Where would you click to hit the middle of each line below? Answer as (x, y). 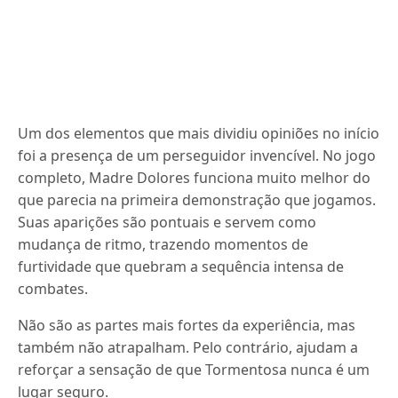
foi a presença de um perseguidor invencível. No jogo (197, 155)
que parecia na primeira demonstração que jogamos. (197, 200)
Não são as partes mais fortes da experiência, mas (187, 325)
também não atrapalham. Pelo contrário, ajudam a (188, 347)
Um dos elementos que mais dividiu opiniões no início (199, 133)
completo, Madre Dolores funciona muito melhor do (195, 178)
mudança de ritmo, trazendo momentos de (163, 244)
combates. (53, 289)
